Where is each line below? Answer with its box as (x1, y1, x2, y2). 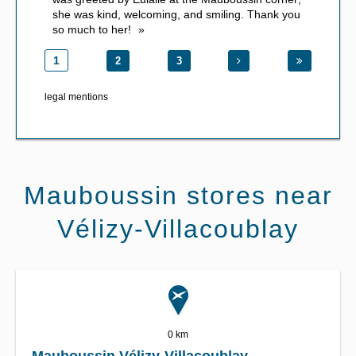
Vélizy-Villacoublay (57, 215, 299, 244)
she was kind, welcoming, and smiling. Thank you (52, 8, 300, 21)
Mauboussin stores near (23, 181, 333, 211)
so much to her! (52, 23, 131, 37)
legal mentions (44, 91, 108, 103)
